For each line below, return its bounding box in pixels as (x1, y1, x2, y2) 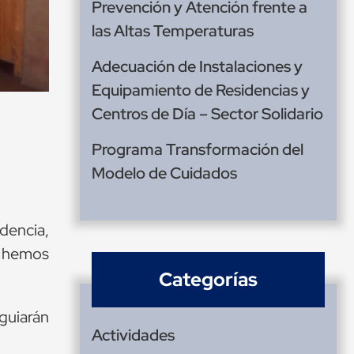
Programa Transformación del (92, 139, 303, 160)
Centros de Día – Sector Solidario (92, 104, 323, 125)
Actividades (92, 325, 175, 346)
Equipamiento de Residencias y (92, 80, 310, 101)
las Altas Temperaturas (92, 21, 254, 42)
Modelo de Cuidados (92, 163, 237, 184)
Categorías (159, 267, 258, 292)
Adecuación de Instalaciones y (92, 56, 303, 77)
